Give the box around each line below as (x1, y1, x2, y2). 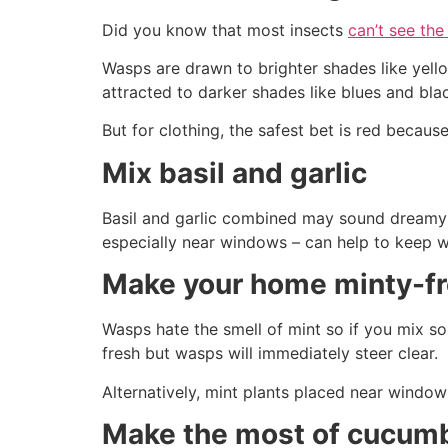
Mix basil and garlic (102, 155, 367, 190)
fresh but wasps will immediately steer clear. (102, 343, 438, 364)
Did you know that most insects (102, 19, 348, 40)
